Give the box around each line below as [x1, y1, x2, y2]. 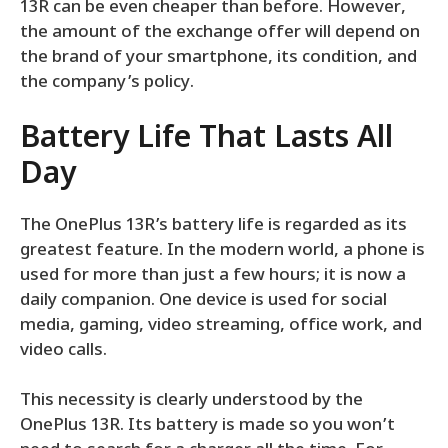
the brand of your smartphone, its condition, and [20, 47, 417, 70]
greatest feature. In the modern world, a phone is [20, 239, 425, 262]
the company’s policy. [20, 72, 194, 95]
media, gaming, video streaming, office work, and [20, 314, 422, 337]
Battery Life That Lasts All [20, 119, 393, 159]
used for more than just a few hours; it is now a [20, 264, 406, 287]
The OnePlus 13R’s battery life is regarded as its [20, 214, 407, 237]
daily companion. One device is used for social [20, 289, 387, 312]
